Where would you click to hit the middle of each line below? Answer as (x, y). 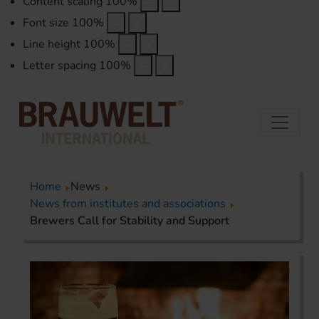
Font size (46, 23)
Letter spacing (59, 66)
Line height (52, 45)
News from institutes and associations (128, 204)
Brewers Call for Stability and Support (130, 221)
